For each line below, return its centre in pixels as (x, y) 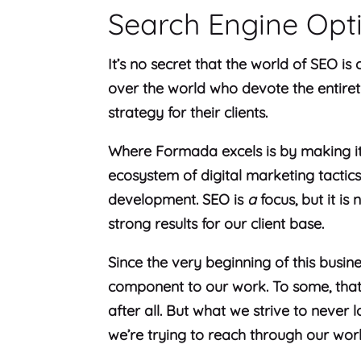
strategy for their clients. (190, 113)
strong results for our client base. (218, 224)
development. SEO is (178, 200)
